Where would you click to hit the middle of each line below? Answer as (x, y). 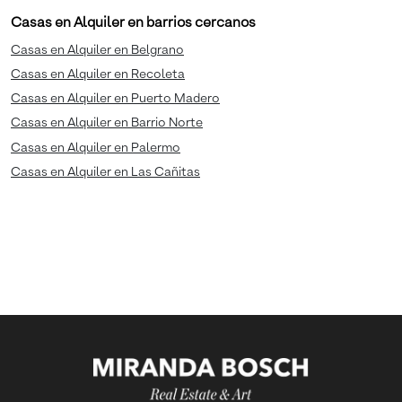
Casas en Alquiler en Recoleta (98, 75)
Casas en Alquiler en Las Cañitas (105, 172)
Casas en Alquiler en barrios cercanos (133, 23)
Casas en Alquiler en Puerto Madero (115, 99)
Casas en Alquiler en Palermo (96, 148)
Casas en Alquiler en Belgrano (97, 50)
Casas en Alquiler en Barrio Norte (107, 123)
